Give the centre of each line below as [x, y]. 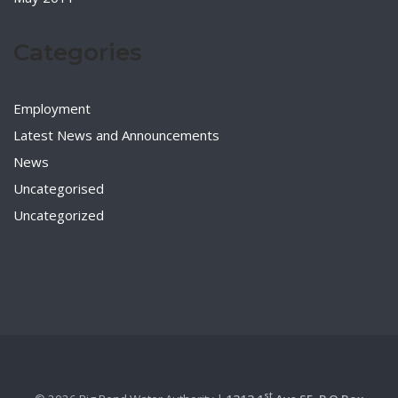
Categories [78, 53]
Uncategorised [59, 189]
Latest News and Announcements [116, 135]
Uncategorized [59, 215]
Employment [52, 109]
